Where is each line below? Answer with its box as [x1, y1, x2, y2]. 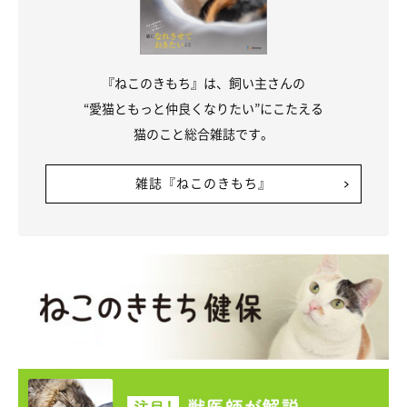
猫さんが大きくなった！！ [18, 94, 193, 116]
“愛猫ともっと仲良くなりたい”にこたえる [84, 99, 323, 118]
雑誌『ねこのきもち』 [135, 174, 272, 193]
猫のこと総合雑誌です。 [134, 124, 273, 144]
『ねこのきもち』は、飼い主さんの [102, 74, 305, 93]
